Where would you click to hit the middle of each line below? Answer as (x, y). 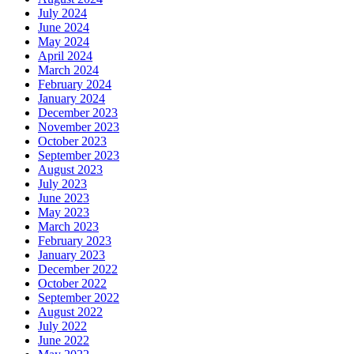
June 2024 (64, 28)
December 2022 (78, 269)
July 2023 (62, 184)
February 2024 (75, 85)
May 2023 (64, 213)
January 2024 (72, 99)
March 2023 (68, 227)
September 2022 (79, 298)
